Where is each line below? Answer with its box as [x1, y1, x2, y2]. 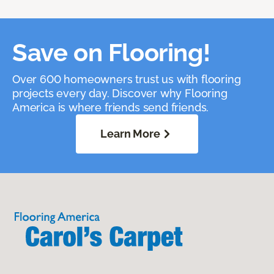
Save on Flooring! [12, 38, 210, 67]
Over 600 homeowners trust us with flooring [12, 73, 241, 86]
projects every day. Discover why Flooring [12, 87, 228, 100]
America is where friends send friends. [12, 101, 209, 114]
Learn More [100, 127, 160, 141]
